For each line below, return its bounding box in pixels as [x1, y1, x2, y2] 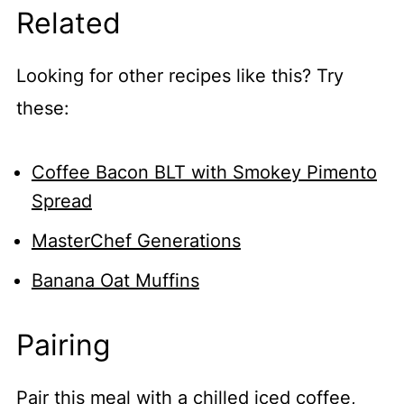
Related [15, 5, 121, 41]
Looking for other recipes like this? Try [15, 64, 344, 87]
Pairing [15, 326, 111, 363]
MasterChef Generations [31, 229, 241, 252]
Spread [31, 189, 92, 212]
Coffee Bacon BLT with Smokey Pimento [31, 161, 377, 183]
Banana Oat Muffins [31, 269, 199, 291]
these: [15, 96, 75, 119]
